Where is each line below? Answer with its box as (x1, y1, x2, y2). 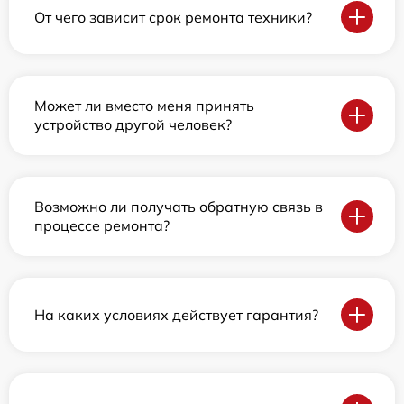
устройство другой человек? (34, 115, 232, 134)
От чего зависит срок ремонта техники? (34, 7, 312, 26)
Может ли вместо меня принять (34, 96, 254, 115)
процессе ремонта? (34, 216, 170, 235)
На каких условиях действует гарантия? (34, 305, 318, 324)
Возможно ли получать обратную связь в (34, 197, 323, 216)
